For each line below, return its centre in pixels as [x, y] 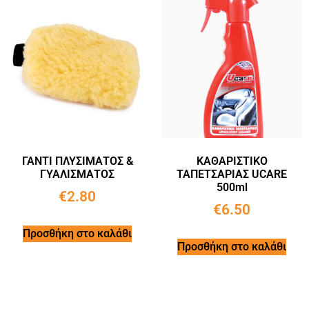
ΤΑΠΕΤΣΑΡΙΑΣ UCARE [232, 174]
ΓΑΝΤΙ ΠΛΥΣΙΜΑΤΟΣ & [77, 161]
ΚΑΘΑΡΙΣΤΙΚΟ [232, 161]
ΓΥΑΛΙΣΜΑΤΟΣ [77, 174]
